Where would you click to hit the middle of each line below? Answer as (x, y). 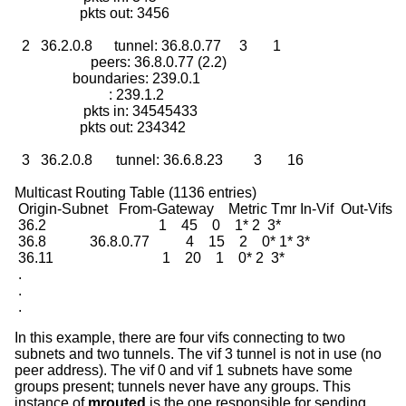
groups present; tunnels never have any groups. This (183, 387)
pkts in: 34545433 (106, 111)
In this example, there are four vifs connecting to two (180, 338)
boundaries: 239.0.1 (107, 79)
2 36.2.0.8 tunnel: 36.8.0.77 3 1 (148, 46)
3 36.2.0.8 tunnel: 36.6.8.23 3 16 (53, 160)
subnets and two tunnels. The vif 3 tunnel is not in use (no (198, 354)
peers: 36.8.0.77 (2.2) (121, 63)
